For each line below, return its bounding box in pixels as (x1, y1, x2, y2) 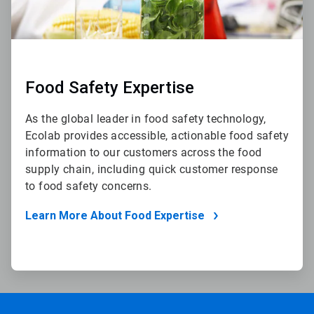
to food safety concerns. (25, 179, 152, 193)
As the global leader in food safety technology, (25, 111, 266, 125)
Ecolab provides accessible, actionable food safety (25, 128, 289, 142)
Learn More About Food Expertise (25, 208, 205, 222)
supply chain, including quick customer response (25, 162, 278, 176)
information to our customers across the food (25, 145, 262, 159)
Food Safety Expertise (25, 77, 194, 97)
